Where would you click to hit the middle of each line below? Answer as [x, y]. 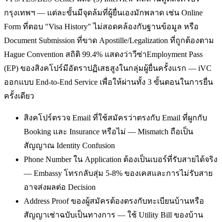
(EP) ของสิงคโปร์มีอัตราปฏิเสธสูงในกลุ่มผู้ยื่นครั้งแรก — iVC [108, 68]
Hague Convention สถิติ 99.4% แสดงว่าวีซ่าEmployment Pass [103, 55]
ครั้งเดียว [19, 96]
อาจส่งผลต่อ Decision [60, 187]
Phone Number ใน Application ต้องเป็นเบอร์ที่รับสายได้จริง [121, 160]
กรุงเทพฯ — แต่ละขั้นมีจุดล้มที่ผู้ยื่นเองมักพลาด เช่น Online [103, 13]
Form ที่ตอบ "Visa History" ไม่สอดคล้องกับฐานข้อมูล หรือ [101, 27]
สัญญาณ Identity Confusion [69, 146]
